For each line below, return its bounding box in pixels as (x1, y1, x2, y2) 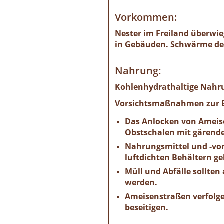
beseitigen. (125, 202, 168, 213)
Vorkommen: (115, 10, 177, 24)
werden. (125, 177, 157, 188)
